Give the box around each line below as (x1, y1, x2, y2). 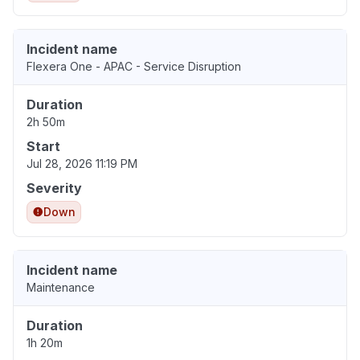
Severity (27, 180, 82, 197)
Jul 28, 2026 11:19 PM (27, 157, 137, 171)
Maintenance (27, 280, 95, 295)
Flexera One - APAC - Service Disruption (27, 59, 241, 74)
